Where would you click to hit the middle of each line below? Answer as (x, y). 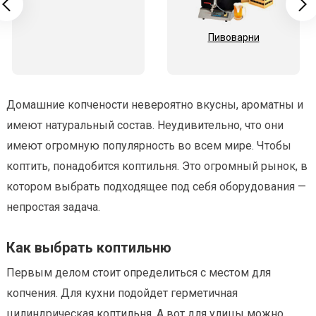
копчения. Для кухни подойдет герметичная (122, 293)
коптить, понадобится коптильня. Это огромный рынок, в (157, 166)
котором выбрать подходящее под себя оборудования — (156, 187)
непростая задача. (53, 207)
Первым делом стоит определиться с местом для (139, 273)
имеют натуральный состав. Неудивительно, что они (145, 126)
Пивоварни (233, 38)
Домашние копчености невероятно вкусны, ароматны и (155, 105)
